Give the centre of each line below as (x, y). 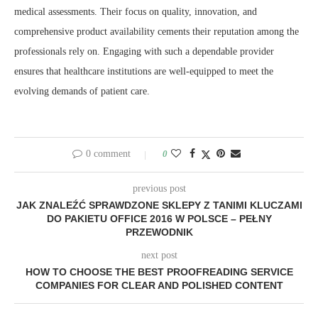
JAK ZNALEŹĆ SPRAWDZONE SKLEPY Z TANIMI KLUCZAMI (159, 205)
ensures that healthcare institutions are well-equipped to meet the (144, 72)
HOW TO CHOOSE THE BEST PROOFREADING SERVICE (159, 272)
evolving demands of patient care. (82, 92)
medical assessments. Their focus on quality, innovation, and (136, 12)
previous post (159, 189)
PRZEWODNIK (159, 232)
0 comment (108, 154)
